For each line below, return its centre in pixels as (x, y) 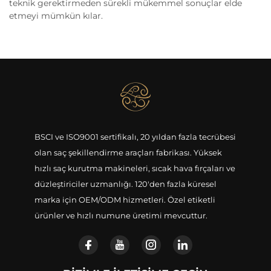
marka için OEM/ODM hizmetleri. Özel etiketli (125, 200)
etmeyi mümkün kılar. (56, 16)
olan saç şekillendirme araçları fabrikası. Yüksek (128, 153)
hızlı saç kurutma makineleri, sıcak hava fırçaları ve (135, 168)
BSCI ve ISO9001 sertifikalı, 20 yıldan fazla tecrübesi (135, 137)
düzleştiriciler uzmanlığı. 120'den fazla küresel (125, 184)
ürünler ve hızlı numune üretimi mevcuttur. (121, 216)
